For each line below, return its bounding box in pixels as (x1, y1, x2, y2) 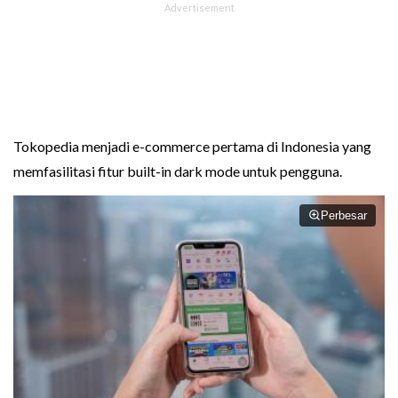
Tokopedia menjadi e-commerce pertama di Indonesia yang (13, 137, 371, 155)
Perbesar (321, 208, 367, 222)
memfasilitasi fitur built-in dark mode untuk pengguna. (13, 162, 342, 179)
